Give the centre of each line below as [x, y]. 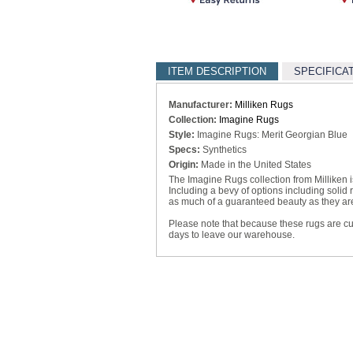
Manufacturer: [202, 105]
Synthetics [223, 150]
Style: [182, 135]
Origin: [184, 165]
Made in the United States [255, 165]
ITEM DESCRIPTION [217, 71]
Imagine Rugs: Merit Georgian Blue [271, 135]
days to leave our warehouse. [232, 235]
